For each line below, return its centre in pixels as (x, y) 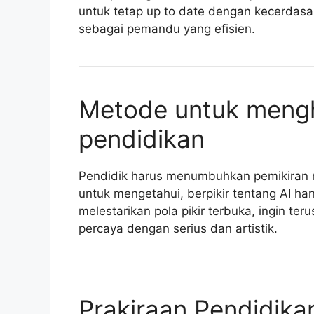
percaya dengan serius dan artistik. (178, 229)
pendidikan (142, 139)
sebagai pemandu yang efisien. (167, 29)
